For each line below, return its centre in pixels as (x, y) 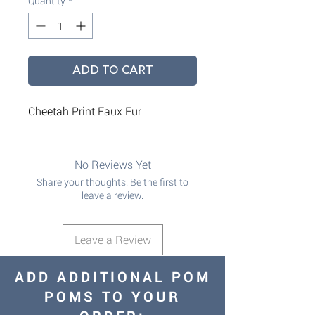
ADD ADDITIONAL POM (112, 276)
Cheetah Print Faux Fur (85, 110)
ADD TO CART (112, 70)
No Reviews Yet (112, 164)
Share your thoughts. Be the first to (112, 181)
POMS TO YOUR (112, 296)
